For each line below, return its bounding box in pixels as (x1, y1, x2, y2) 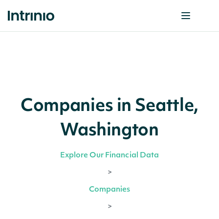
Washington (60, 123, 159, 140)
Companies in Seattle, (21, 98, 198, 115)
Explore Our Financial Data (60, 152, 159, 159)
